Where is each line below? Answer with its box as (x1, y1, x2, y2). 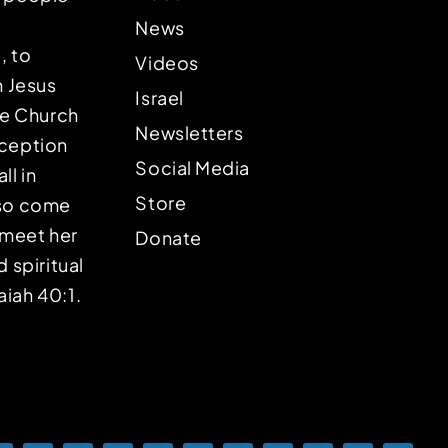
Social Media (135, 156, 250, 179)
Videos (135, 51, 199, 74)
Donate (135, 226, 202, 249)
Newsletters (135, 121, 244, 144)
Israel (135, 86, 184, 109)
